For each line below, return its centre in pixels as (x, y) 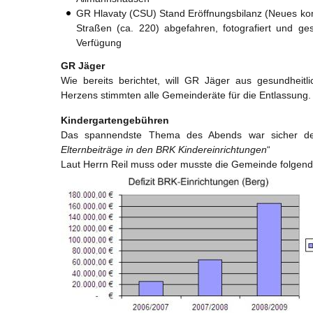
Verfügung (99, 42)
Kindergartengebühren (115, 121)
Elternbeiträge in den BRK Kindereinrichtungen (164, 150)
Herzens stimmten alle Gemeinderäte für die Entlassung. (186, 95)
